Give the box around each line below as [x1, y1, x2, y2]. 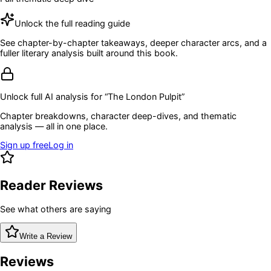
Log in [48, 140, 73, 151]
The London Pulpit [108, 91, 181, 102]
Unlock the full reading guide [15, 18, 130, 29]
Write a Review [19, 232, 72, 241]
